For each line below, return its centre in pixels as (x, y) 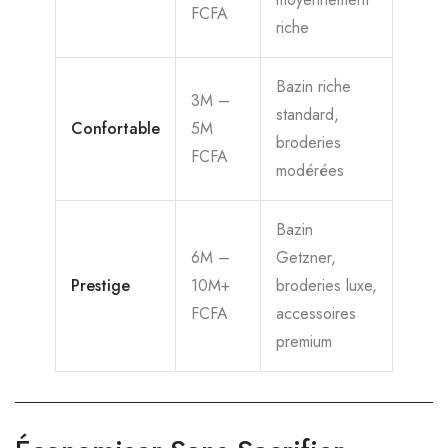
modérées (310, 170)
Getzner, (306, 257)
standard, (307, 114)
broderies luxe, (326, 285)
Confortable (115, 128)
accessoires (316, 313)
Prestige (100, 285)
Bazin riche (313, 86)
